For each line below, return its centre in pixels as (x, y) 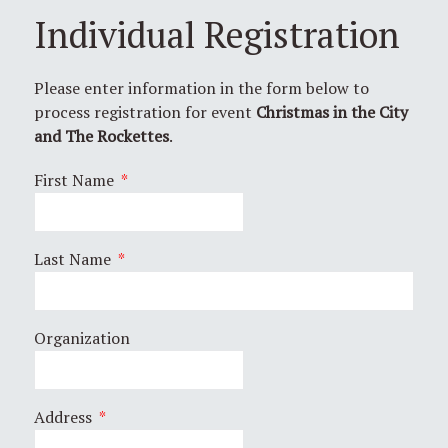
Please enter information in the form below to (201, 87)
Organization (82, 337)
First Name (76, 179)
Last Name (74, 258)
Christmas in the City (332, 111)
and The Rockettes (101, 135)
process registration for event (145, 111)
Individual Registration (217, 34)
